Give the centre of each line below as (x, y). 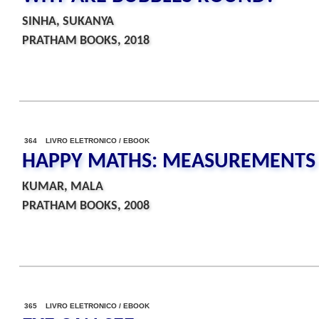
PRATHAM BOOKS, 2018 (86, 41)
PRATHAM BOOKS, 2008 (86, 206)
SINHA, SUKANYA (68, 22)
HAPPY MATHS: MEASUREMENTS (169, 162)
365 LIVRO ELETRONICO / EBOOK (87, 306)
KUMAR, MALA (63, 187)
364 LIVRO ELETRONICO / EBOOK (87, 141)
